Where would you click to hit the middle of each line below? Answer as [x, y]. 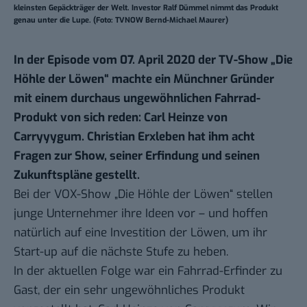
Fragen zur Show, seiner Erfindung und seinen [137, 156]
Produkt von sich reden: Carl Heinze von [121, 118]
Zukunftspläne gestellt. [78, 175]
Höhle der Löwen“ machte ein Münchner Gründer [144, 79]
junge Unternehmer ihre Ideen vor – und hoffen [141, 214]
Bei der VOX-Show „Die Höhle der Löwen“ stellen [143, 195]
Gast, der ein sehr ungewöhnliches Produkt [129, 291]
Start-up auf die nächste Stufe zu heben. [121, 252]
